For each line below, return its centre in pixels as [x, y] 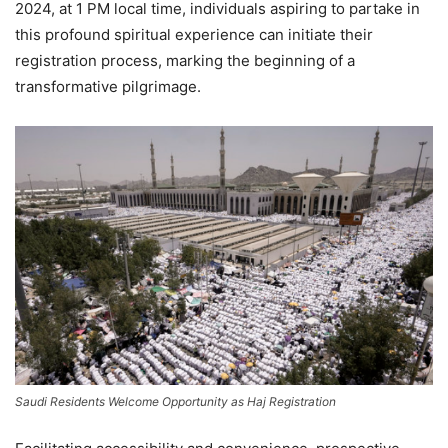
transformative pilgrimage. [108, 86]
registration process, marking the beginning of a [185, 60]
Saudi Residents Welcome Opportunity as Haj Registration [175, 402]
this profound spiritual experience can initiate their [194, 34]
